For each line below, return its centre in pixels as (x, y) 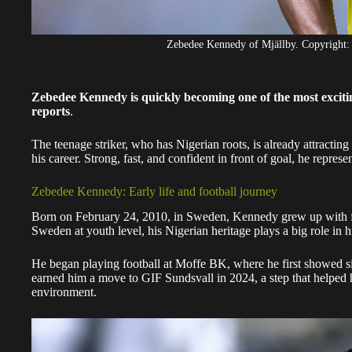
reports (51, 111)
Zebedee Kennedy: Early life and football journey (154, 191)
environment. (64, 292)
